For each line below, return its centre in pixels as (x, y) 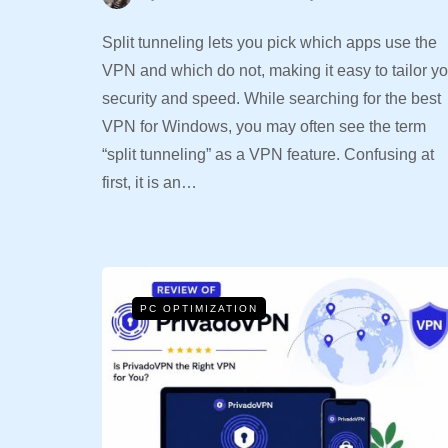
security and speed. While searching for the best (271, 99)
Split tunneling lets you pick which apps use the (269, 43)
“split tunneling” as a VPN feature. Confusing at (268, 155)
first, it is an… (149, 183)
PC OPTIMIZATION (199, 308)
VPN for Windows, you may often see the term (264, 127)
